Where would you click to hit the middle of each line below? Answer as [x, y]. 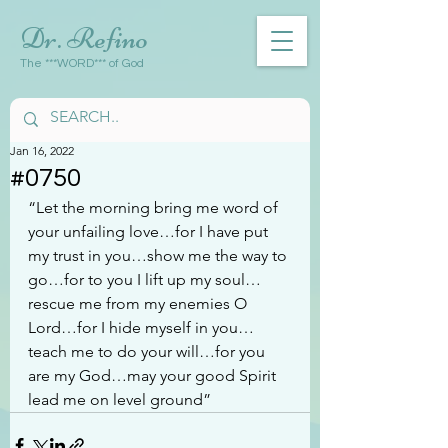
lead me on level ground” [119, 399]
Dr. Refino [84, 38]
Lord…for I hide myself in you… [141, 327]
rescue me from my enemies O [139, 303]
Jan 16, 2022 [42, 150]
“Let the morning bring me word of [155, 207]
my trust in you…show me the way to [159, 255]
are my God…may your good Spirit [154, 375]
